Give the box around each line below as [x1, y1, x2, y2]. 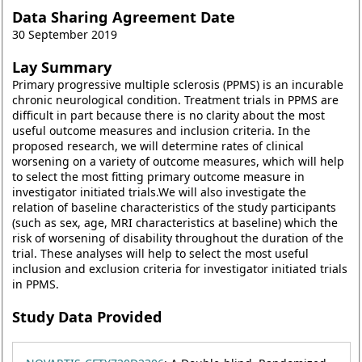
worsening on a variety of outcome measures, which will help [11, 154, 344, 170]
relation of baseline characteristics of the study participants [11, 200, 336, 216]
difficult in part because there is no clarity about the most [11, 107, 325, 124]
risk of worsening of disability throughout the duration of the [11, 230, 343, 246]
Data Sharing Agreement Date [11, 7, 239, 27]
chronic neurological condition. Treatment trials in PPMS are [11, 92, 339, 108]
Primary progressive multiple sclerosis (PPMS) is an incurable [11, 77, 343, 93]
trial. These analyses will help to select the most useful [11, 246, 309, 262]
